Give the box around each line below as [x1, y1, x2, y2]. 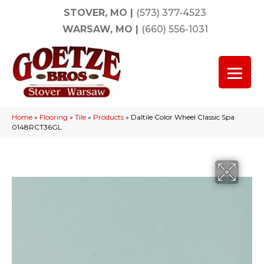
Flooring [39, 113, 68, 121]
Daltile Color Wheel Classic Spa [131, 113, 235, 121]
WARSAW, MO [62, 24, 133, 35]
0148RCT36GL [12, 123, 62, 131]
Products [93, 113, 124, 121]
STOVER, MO [64, 7, 127, 18]
